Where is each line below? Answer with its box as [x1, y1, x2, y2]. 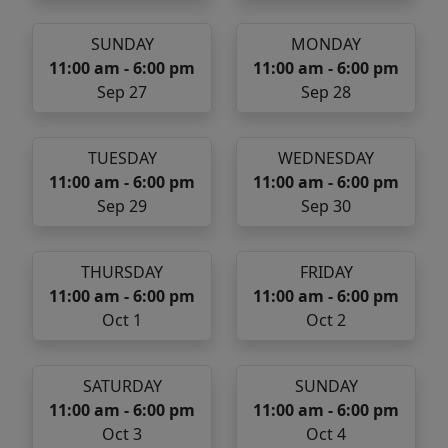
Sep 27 [97, 81, 147, 104]
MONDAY [291, 33, 361, 56]
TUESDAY [87, 147, 157, 170]
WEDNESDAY [278, 147, 374, 170]
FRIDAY [299, 261, 353, 284]
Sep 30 [301, 195, 351, 218]
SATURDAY [82, 375, 162, 398]
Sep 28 [301, 81, 351, 104]
